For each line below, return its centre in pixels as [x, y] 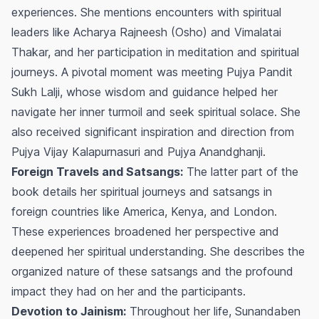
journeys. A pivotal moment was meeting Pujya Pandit [152, 72]
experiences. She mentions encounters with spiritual [146, 12]
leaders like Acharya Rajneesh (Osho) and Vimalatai [146, 32]
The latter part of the [241, 172]
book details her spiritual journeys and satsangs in [142, 192]
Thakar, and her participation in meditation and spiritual [155, 52]
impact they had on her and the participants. [129, 292]
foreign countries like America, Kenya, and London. [144, 212]
